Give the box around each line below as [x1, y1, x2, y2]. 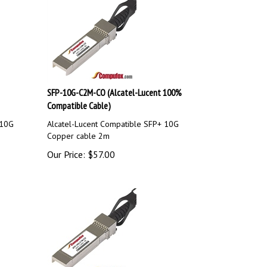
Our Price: [47, 143, 86, 155]
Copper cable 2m [47, 125, 110, 136]
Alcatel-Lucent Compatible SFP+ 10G [47, 113, 179, 124]
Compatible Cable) [47, 94, 111, 106]
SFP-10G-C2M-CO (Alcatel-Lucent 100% [47, 81, 182, 93]
